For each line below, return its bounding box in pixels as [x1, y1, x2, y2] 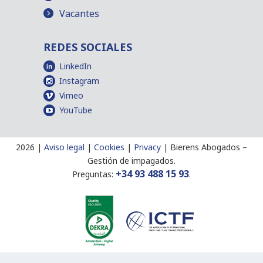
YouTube [59, 104, 92, 116]
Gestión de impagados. [87, 155, 176, 166]
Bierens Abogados [170, 141, 240, 153]
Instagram [59, 75, 99, 86]
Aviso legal [44, 141, 85, 153]
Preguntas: [72, 168, 116, 180]
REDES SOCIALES [43, 40, 132, 54]
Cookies [94, 141, 124, 153]
